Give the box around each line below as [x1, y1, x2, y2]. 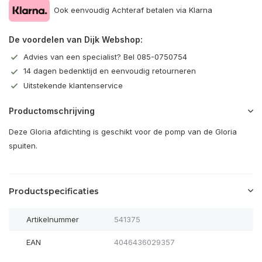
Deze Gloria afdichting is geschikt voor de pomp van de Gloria [9, 127, 237, 137]
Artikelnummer [26, 215, 79, 225]
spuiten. [9, 141, 37, 151]
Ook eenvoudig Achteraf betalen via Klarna [54, 5, 212, 15]
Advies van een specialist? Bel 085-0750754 [23, 51, 187, 61]
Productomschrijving [9, 106, 95, 116]
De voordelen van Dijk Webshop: [9, 34, 143, 44]
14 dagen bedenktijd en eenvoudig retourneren [23, 66, 196, 76]
